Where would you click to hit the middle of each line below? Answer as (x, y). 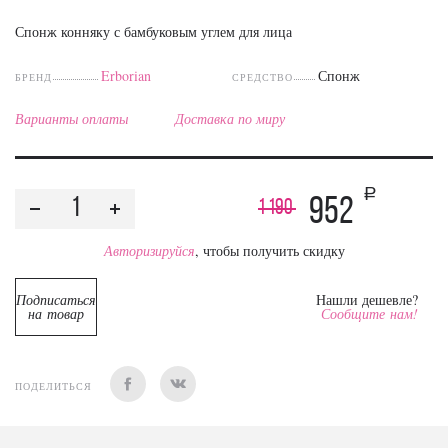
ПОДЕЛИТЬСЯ (55, 386)
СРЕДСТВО (263, 77)
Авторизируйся (149, 250)
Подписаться (56, 299)
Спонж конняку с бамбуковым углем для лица (153, 31)
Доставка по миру (230, 118)
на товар (56, 313)
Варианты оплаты (71, 118)
